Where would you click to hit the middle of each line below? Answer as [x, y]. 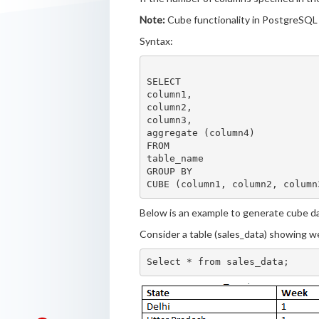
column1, [170, 95]
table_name [176, 159]
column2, [170, 108]
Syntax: [156, 41]
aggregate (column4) [201, 133]
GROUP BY [170, 172]
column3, [170, 120]
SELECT [164, 82]
